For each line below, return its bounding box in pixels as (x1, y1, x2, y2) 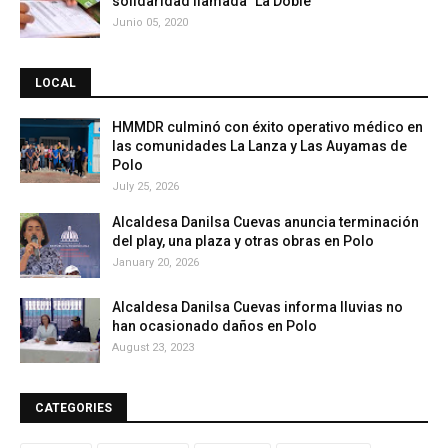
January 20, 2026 (112, 256, 199, 269)
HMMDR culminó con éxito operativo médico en (112, 119, 423, 135)
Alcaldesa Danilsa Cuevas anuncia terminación (112, 214, 419, 230)
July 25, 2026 (112, 180, 179, 193)
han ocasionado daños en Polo (112, 318, 317, 334)
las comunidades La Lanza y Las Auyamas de (112, 138, 407, 154)
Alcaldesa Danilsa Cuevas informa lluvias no (112, 299, 403, 315)
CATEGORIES (35, 401, 112, 415)
